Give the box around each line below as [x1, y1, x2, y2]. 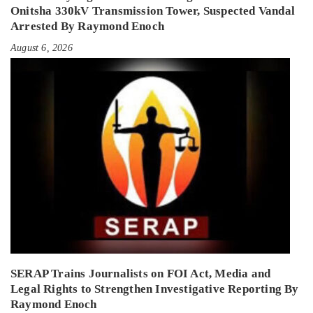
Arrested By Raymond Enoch [10, 20, 164, 34]
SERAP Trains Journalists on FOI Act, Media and [10, 267, 271, 281]
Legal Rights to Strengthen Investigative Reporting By [10, 282, 299, 296]
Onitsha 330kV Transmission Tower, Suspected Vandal [10, 4, 296, 18]
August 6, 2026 [10, 43, 73, 54]
